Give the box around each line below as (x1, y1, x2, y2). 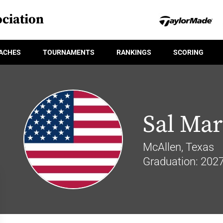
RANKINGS (116, 48, 151, 56)
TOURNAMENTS (43, 48, 95, 56)
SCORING (173, 48, 204, 56)
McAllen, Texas (142, 141, 214, 153)
